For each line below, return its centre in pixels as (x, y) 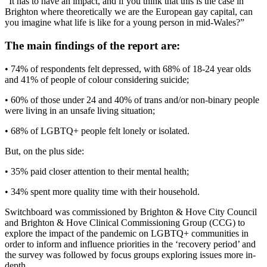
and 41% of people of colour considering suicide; (97, 79)
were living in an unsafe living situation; (80, 110)
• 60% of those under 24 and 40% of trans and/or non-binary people (132, 100)
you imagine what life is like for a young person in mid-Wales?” (125, 23)
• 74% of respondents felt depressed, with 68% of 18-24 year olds (128, 69)
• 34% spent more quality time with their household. (102, 191)
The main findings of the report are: (92, 45)
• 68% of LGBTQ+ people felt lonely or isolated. (97, 131)
